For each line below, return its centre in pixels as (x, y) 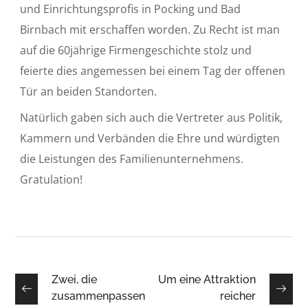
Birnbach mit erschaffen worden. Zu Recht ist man (150, 29)
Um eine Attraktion (207, 279)
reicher (238, 296)
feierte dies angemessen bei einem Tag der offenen (153, 70)
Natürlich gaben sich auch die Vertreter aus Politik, (152, 117)
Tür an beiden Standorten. (89, 91)
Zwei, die (74, 279)
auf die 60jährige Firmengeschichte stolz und (136, 50)
